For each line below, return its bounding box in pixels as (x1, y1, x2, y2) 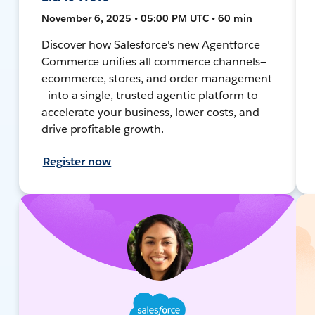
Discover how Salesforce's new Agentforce (41, 37, 260, 52)
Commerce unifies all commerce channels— (41, 53, 266, 69)
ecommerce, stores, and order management (41, 70, 272, 86)
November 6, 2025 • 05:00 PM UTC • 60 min (41, 11, 252, 25)
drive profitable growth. (41, 121, 165, 136)
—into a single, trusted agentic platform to (41, 87, 258, 103)
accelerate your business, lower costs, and (41, 104, 259, 120)
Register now (42, 153, 112, 169)
